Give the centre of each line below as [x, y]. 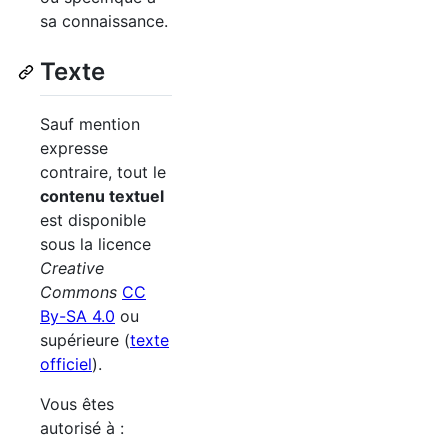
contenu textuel [102, 195]
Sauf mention [90, 123]
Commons [78, 291]
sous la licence [95, 243]
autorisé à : [82, 427]
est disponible [93, 219]
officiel [66, 363]
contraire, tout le [103, 171]
